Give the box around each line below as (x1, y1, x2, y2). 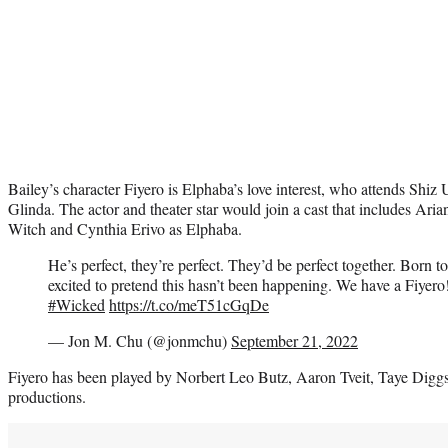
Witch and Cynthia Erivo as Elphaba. (8, 217, 242, 239)
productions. (8, 385, 86, 407)
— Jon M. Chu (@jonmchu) (48, 329, 231, 351)
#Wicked (48, 293, 105, 315)
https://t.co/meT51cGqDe (109, 293, 269, 315)
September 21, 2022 (231, 329, 358, 351)
